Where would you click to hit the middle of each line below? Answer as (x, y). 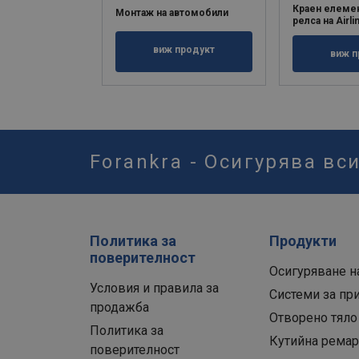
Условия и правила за (154, 288)
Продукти (303, 241)
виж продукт (184, 50)
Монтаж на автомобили (172, 13)
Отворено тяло (313, 318)
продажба (119, 308)
